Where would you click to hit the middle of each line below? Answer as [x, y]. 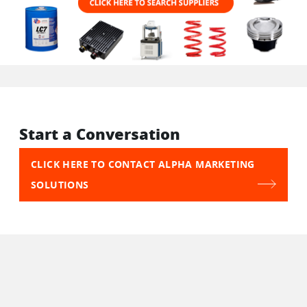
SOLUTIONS [60, 184]
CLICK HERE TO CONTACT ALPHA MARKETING [143, 164]
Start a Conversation [100, 134]
